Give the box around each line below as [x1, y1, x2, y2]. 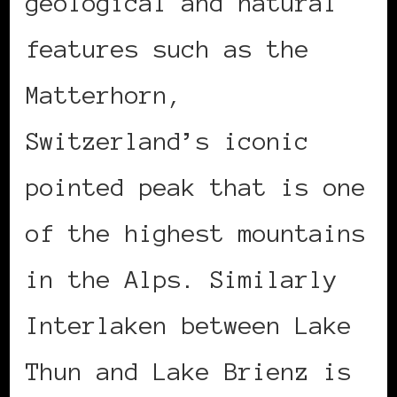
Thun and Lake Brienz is [26, 357, 352, 385]
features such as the [26, 35, 309, 62]
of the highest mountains [26, 219, 366, 246]
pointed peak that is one [26, 173, 366, 200]
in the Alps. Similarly [26, 265, 338, 292]
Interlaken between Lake [26, 311, 352, 339]
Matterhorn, [26, 81, 182, 108]
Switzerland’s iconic [26, 127, 309, 154]
